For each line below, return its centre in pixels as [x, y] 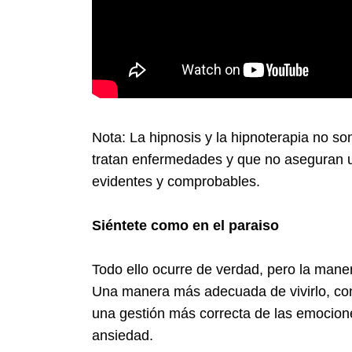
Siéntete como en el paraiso [185, 225]
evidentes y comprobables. [178, 181]
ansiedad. [123, 335]
